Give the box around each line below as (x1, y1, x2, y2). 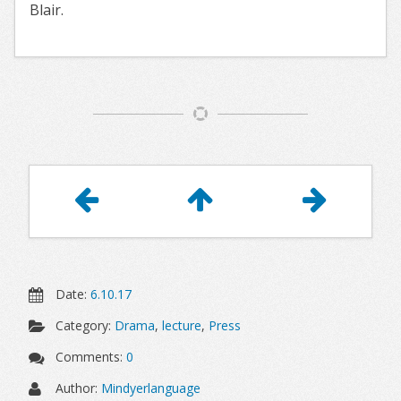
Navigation (29, 190, 171, 218)
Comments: (52, 348, 127, 366)
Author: (52, 380, 102, 397)
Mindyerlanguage (101, 380, 201, 397)
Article (29, 163, 128, 192)
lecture (162, 317, 202, 335)
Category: (52, 317, 115, 335)
